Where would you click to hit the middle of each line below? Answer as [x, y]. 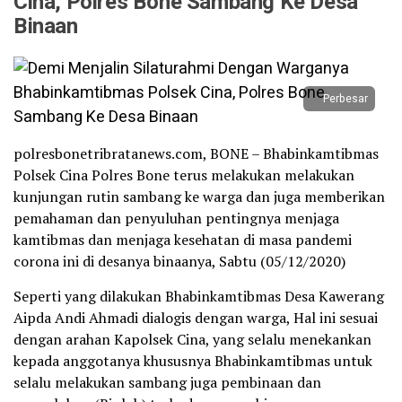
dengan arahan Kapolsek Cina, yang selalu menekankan [192, 339]
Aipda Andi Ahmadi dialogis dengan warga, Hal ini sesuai [196, 318]
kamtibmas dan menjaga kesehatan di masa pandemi [183, 240]
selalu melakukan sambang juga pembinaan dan [167, 382]
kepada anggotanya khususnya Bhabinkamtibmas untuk [193, 361]
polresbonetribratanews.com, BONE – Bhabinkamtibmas [196, 153]
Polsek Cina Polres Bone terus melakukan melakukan [184, 175]
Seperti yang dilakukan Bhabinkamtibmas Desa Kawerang [199, 296]
